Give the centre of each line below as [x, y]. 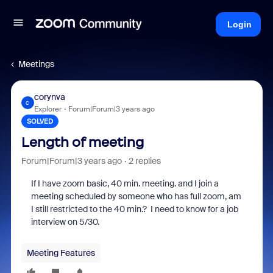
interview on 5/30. [65, 222]
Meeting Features [61, 253]
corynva [49, 97]
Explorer [48, 109]
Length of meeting [82, 142]
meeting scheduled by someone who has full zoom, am [136, 196]
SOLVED [40, 121]
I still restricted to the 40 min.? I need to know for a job [134, 209]
